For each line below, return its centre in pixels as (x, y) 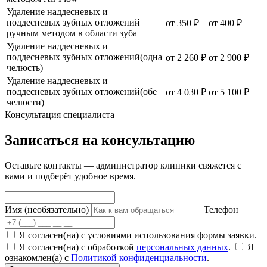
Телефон (221, 209)
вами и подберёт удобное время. (70, 176)
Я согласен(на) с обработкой (78, 247)
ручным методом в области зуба (72, 33)
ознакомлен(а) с (38, 257)
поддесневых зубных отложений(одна (84, 57)
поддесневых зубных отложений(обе (82, 91)
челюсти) (25, 102)
